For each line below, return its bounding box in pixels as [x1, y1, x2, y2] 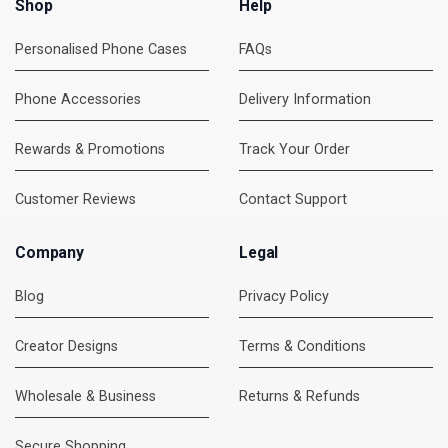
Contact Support [239, 191, 347, 208]
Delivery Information [239, 91, 371, 108]
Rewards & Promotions [15, 141, 165, 158]
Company [15, 243, 84, 262]
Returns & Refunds [239, 388, 360, 405]
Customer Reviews [15, 191, 136, 208]
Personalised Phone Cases [15, 41, 187, 58]
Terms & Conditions [239, 338, 366, 355]
